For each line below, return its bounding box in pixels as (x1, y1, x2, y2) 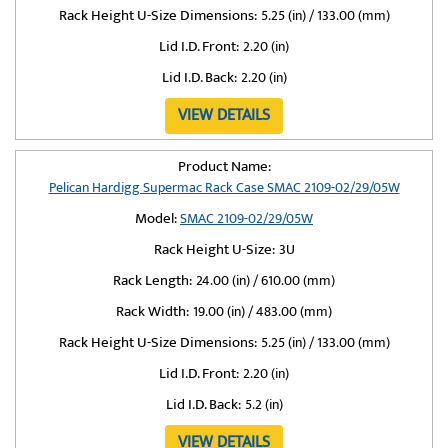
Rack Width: (116, 299, 189, 324)
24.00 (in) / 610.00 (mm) (196, 269, 335, 292)
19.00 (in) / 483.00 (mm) (193, 300, 332, 323)
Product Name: (177, 154, 271, 179)
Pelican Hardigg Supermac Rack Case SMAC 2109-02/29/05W (48, 176, 400, 199)
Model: (135, 206, 177, 231)
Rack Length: (113, 268, 192, 293)
